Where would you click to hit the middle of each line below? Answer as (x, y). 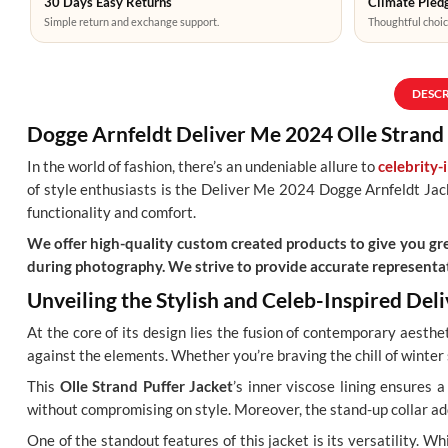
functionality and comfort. (111, 213)
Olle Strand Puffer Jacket (146, 387)
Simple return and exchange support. (131, 22)
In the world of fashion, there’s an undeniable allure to (202, 167)
